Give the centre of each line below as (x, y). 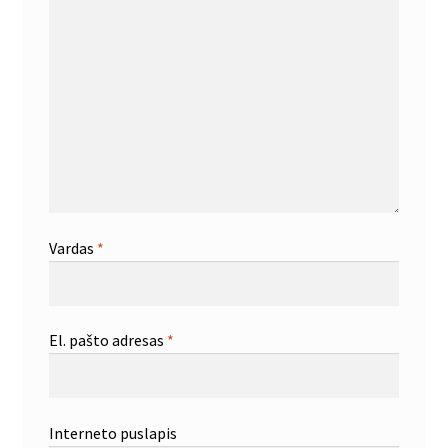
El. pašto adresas (107, 340)
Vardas (72, 247)
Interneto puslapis (112, 432)
